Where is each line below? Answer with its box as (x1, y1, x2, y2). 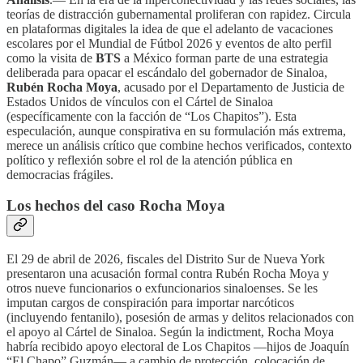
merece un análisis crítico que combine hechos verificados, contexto (6, 138, 352, 152)
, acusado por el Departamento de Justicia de (117, 79, 344, 94)
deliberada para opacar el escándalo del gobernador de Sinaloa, (6, 65, 327, 79)
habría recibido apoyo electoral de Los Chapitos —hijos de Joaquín (6, 340, 349, 354)
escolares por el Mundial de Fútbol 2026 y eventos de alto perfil (6, 36, 331, 50)
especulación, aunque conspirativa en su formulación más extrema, (6, 123, 346, 138)
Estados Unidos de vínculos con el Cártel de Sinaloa (6, 94, 273, 109)
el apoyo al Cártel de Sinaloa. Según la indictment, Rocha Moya (6, 325, 334, 340)
